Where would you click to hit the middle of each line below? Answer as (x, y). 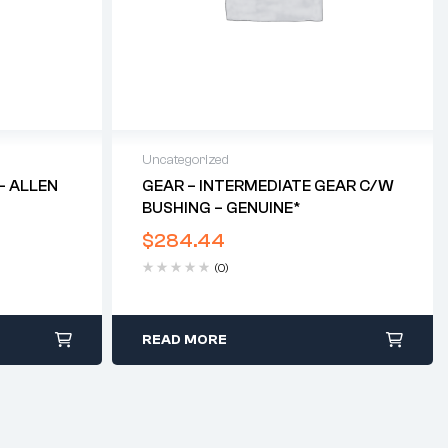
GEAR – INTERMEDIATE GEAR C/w (268, 186)
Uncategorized (185, 160)
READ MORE (184, 340)
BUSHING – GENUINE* (221, 208)
